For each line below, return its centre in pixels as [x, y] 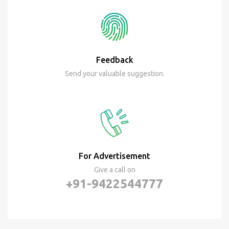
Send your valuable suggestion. [114, 73]
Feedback [114, 60]
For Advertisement [114, 156]
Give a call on [114, 169]
